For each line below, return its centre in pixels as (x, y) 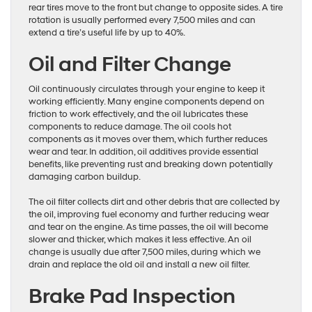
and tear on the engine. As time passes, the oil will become (148, 227)
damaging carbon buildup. (85, 177)
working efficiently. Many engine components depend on (147, 101)
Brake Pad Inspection (132, 296)
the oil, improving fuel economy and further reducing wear (149, 214)
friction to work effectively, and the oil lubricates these (138, 114)
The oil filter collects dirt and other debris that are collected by (154, 202)
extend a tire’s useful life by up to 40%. (107, 32)
